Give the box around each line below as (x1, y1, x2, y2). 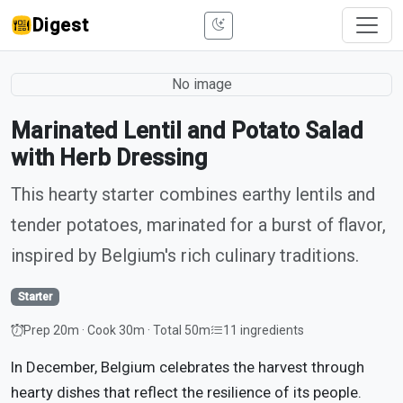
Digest (32, 14, 89, 36)
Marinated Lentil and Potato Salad (11, 118, 363, 144)
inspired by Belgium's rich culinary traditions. (11, 245, 359, 266)
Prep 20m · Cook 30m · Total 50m (23, 323, 210, 337)
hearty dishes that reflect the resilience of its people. (11, 383, 362, 401)
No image (171, 76, 232, 93)
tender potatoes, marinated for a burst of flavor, (11, 214, 386, 236)
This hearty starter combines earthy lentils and (11, 184, 375, 205)
